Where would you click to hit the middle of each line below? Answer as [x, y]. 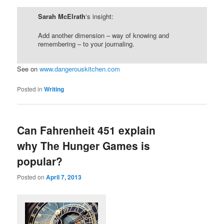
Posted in [30, 89]
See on [28, 69]
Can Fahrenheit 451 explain [86, 130]
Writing [54, 89]
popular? [40, 161]
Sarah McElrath [62, 16]
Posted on [32, 176]
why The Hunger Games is [84, 146]
